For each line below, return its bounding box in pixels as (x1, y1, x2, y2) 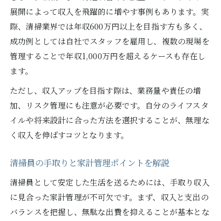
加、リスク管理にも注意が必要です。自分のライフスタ (10, 100, 209, 111)
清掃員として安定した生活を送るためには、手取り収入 (10, 177, 210, 188)
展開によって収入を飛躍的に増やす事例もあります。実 (10, 6, 209, 17)
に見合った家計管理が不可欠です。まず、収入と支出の (10, 191, 209, 203)
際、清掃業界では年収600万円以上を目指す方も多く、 (10, 21, 208, 32)
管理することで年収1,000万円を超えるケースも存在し (10, 50, 206, 62)
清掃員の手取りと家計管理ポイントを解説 (10, 158, 169, 169)
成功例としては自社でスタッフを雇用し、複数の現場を (10, 36, 210, 47)
